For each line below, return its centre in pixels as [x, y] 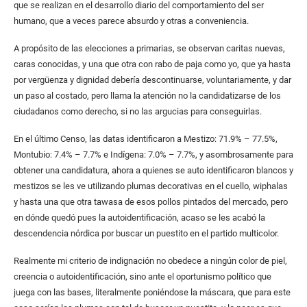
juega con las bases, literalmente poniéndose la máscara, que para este [152, 292]
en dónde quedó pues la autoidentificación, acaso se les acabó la [139, 217]
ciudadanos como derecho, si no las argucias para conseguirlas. [138, 111]
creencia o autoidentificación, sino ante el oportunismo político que [143, 276]
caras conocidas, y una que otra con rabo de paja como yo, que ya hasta [152, 64]
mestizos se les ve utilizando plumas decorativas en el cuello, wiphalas [151, 186]
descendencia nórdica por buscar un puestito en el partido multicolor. [146, 233]
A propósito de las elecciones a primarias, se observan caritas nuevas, [149, 48]
